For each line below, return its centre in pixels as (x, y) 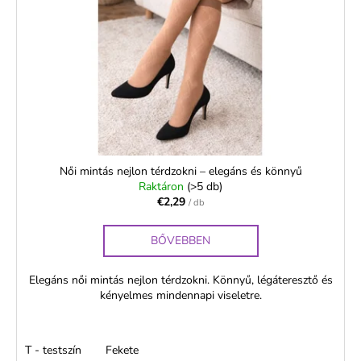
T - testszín (53, 350)
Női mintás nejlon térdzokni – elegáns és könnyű (180, 171)
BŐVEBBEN (180, 240)
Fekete (122, 350)
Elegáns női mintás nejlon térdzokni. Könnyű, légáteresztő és (180, 280)
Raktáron (163, 186)
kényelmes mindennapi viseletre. (180, 295)
